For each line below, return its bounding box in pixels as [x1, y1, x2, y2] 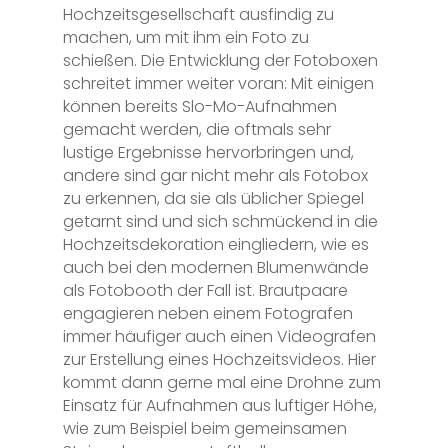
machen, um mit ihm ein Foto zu [62, 25, 309, 49]
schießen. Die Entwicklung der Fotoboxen [62, 48, 378, 72]
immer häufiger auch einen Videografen [62, 324, 376, 348]
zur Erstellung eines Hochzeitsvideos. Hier [62, 347, 376, 371]
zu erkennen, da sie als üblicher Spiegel [62, 186, 364, 210]
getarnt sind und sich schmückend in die [62, 209, 378, 233]
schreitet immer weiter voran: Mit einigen [62, 71, 374, 95]
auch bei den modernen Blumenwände [62, 255, 369, 279]
